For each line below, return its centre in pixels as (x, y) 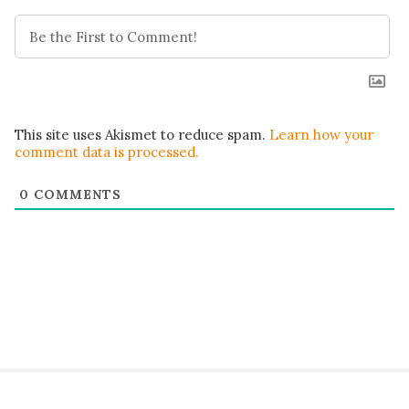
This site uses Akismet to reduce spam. (142, 135)
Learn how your (321, 135)
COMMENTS (75, 195)
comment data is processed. (107, 152)
